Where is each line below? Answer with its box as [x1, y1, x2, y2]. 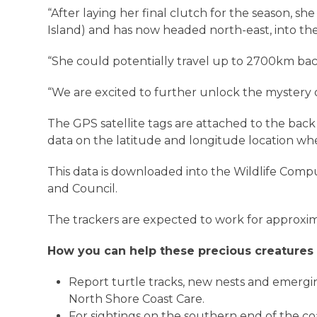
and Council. [47, 182, 122, 196]
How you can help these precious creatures [47, 244, 314, 258]
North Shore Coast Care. [69, 292, 209, 306]
